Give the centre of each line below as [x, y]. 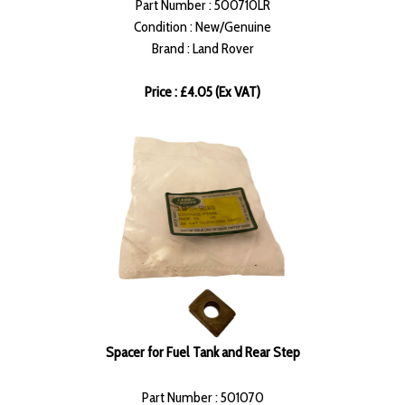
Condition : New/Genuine [202, 27]
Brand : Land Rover [202, 49]
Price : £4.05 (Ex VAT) [202, 92]
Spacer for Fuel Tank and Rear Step [202, 353]
